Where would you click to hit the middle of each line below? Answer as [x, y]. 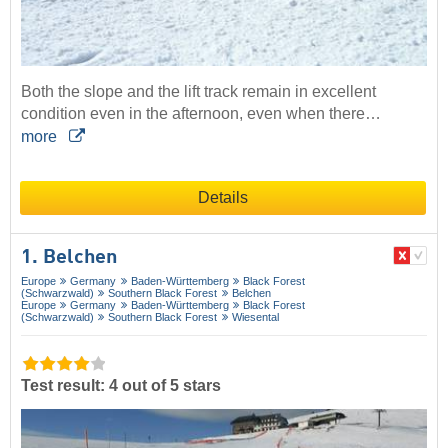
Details [223, 197]
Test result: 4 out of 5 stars [121, 385]
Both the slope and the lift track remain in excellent [198, 91]
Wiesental [255, 316]
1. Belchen [69, 257]
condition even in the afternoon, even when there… [201, 113]
